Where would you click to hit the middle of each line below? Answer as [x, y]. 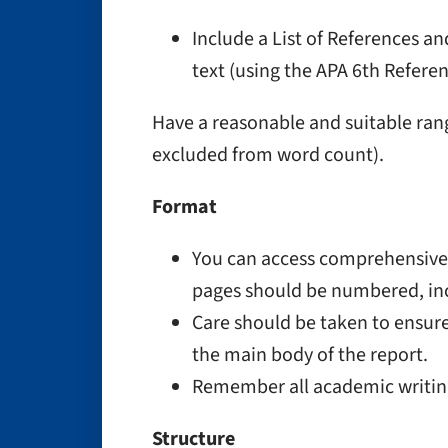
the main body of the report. [310, 355]
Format [184, 207]
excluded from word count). [268, 155]
